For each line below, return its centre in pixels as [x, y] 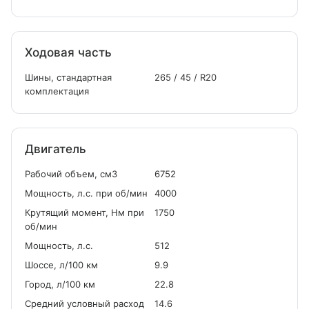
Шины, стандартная [68, 77]
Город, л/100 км [60, 284]
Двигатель [56, 149]
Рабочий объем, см [68, 174]
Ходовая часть [68, 52]
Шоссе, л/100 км [61, 265]
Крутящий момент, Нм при [84, 212]
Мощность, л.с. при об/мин [86, 193]
